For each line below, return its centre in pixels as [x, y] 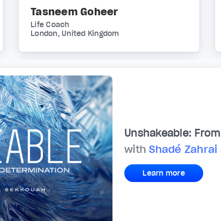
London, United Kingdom [75, 33]
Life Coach [50, 24]
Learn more [164, 173]
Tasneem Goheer [74, 12]
